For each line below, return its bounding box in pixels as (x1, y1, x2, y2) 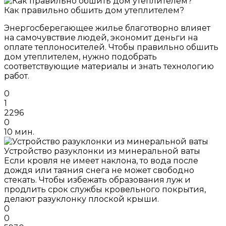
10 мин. (4, 127, 34, 137)
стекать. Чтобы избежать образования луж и (4, 175, 191, 185)
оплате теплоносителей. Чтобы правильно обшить (4, 42, 218, 52)
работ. (4, 71, 29, 81)
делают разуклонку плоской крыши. (4, 194, 159, 204)
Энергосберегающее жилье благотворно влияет (4, 23, 210, 33)
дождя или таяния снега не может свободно (4, 165, 194, 175)
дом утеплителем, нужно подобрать (4, 51, 157, 62)
